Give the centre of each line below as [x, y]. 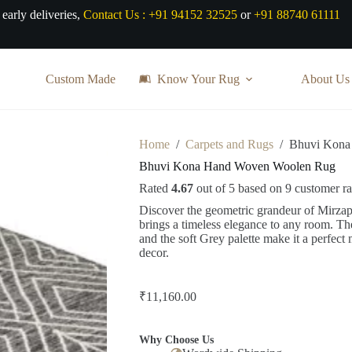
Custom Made [81, 79]
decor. [154, 252]
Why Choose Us [176, 339]
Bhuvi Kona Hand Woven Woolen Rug [237, 166]
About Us [325, 79]
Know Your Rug [198, 79]
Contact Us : [115, 15]
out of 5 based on [239, 188]
